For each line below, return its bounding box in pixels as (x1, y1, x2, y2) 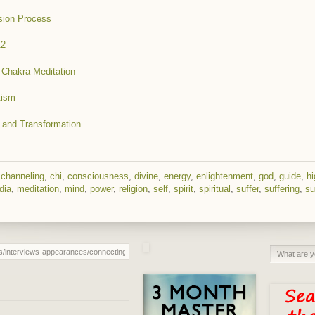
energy (164, 170, 191, 181)
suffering (264, 183, 300, 194)
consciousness (67, 170, 129, 181)
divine (134, 170, 158, 181)
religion (119, 183, 148, 194)
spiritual (199, 183, 231, 194)
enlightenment (196, 170, 253, 181)
